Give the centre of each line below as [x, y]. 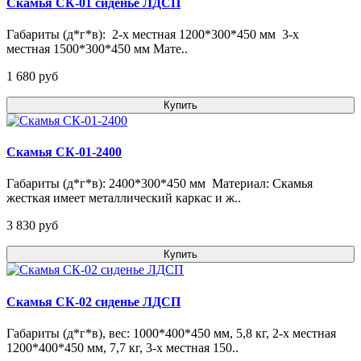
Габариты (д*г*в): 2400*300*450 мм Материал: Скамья [160, 184]
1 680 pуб [32, 76]
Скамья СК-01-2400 [64, 152]
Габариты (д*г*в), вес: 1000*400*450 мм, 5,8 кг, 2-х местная [171, 333]
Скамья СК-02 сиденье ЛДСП [93, 301]
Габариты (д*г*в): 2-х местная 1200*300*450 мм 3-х [153, 34]
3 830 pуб [32, 226]
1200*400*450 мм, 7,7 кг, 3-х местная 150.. [122, 348]
